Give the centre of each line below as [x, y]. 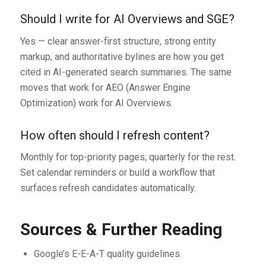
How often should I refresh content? [115, 135]
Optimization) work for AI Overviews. [96, 103]
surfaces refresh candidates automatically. [108, 188]
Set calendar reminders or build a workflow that [117, 173]
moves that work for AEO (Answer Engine [105, 87]
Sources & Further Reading [121, 230]
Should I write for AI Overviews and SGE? [127, 19]
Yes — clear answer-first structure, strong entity [118, 41]
